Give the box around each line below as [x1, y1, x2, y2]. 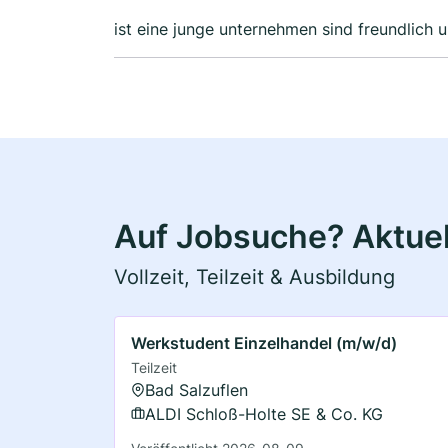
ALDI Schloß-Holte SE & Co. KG [145, 403, 383, 424]
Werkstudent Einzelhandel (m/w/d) [131, 332, 397, 353]
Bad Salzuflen [145, 379, 248, 400]
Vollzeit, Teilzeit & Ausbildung [114, 264, 395, 289]
